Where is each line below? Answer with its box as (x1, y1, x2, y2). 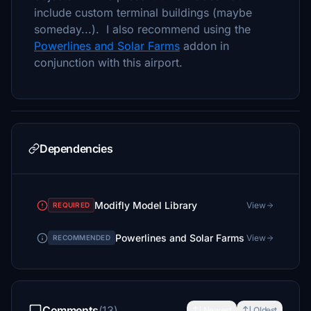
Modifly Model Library (94, 199, 197, 211)
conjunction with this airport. (34, 56, 183, 69)
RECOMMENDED (53, 233, 110, 242)
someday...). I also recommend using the (34, 22, 251, 36)
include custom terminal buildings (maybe (34, 6, 252, 19)
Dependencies (40, 142, 113, 155)
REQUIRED (53, 201, 90, 209)
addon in (180, 39, 229, 53)
